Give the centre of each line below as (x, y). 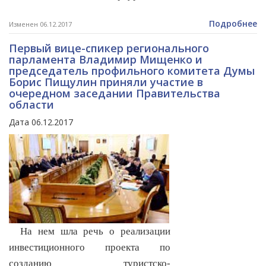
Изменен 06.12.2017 (40, 24)
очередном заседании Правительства (115, 94)
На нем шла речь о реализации (90, 232)
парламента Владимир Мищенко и (106, 60)
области (31, 105)
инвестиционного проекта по (90, 248)
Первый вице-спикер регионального (109, 48)
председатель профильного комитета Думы (132, 71)
